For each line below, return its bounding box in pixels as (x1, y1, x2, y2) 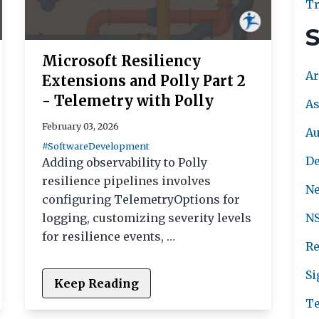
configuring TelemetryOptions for (41, 192, 240, 206)
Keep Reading (53, 276, 139, 291)
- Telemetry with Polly (41, 91, 214, 110)
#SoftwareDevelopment (41, 140, 150, 152)
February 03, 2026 (41, 120, 119, 132)
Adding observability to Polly (41, 155, 207, 169)
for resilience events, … (41, 229, 175, 244)
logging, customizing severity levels (41, 210, 251, 225)
